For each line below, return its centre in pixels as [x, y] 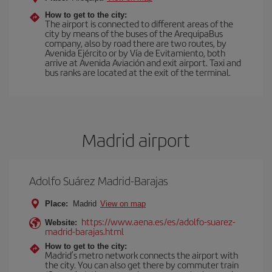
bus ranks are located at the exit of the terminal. [138, 72]
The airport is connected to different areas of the [139, 23]
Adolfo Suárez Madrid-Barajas [99, 181]
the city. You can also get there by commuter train [142, 264]
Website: [61, 223]
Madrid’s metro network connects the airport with [141, 255]
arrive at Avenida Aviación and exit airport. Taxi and [143, 62]
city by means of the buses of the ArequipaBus [134, 33]
